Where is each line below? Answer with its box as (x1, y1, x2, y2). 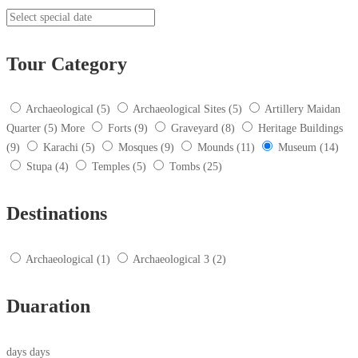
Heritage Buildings (258, 122, 343, 135)
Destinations (6, 203, 107, 225)
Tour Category (6, 53, 127, 74)
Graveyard (171, 122, 218, 135)
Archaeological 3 (133, 253, 209, 266)
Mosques (118, 141, 157, 154)
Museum (278, 141, 316, 154)
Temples (92, 161, 129, 173)
